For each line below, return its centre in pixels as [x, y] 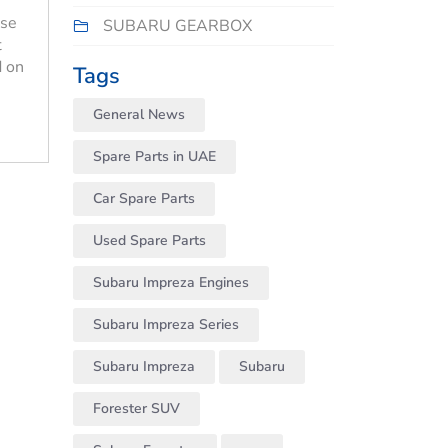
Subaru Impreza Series [166, 325]
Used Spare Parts [149, 241]
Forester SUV [136, 409]
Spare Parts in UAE [154, 157]
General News [139, 115]
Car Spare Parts [144, 199]
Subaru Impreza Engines [171, 283]
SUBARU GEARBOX [177, 26]
